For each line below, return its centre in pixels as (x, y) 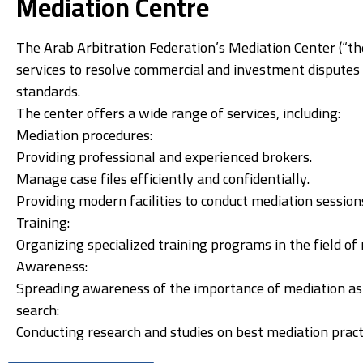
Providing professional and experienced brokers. (164, 156)
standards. (48, 91)
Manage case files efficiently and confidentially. (163, 178)
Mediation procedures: (84, 135)
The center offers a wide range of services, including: (178, 113)
